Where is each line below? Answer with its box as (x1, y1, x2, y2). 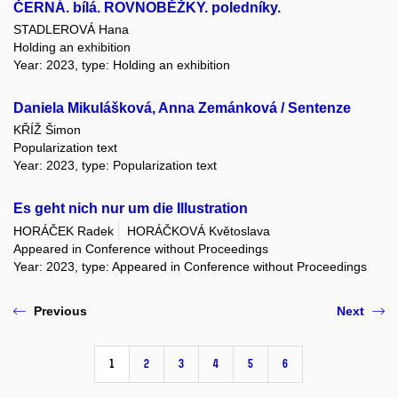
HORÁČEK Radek (13, 223, 114, 238)
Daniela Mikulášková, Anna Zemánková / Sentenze (13, 99, 351, 115)
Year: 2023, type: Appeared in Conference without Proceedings (13, 259, 367, 274)
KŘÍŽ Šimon (13, 123, 81, 138)
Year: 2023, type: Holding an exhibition (13, 57, 230, 72)
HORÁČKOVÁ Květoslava (127, 223, 270, 238)
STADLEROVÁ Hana (13, 21, 129, 36)
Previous (34, 303, 87, 318)
